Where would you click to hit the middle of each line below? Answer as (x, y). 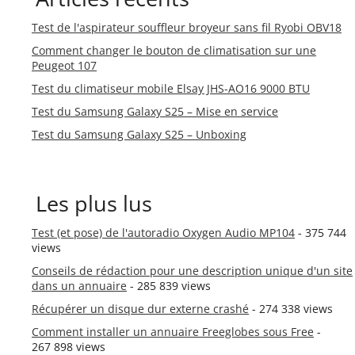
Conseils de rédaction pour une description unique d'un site (192, 270)
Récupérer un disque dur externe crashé (140, 308)
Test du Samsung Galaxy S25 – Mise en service (155, 111)
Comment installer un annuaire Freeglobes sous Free (173, 331)
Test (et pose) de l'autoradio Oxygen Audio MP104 (163, 232)
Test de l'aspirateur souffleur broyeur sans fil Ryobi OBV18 (187, 27)
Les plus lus (94, 203)
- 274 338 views (291, 308)
